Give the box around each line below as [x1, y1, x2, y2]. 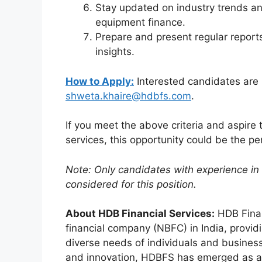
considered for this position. [65, 178, 196, 190]
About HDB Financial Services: [65, 208, 215, 220]
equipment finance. [95, 16, 185, 29]
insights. [95, 46, 135, 58]
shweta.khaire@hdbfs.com [65, 89, 191, 102]
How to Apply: [65, 75, 134, 87]
